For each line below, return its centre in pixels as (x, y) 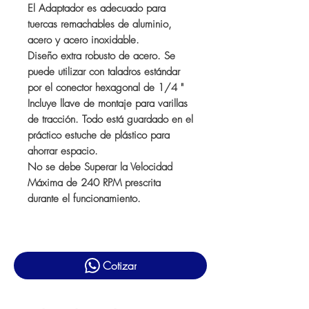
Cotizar (119, 266)
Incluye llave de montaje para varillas (108, 103)
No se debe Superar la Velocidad (100, 167)
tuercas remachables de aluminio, (100, 24)
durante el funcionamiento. (84, 199)
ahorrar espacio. (63, 151)
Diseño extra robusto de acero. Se (101, 56)
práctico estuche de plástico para (99, 135)
